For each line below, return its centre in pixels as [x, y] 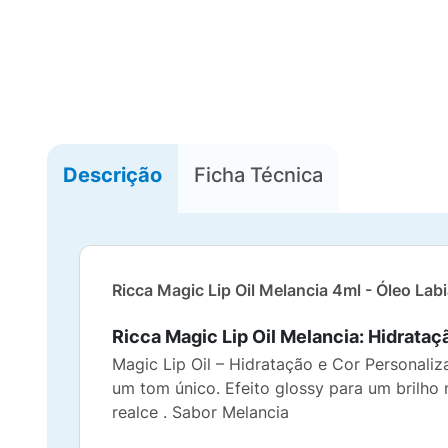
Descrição [112, 174]
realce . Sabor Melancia [200, 412]
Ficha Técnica [258, 174]
